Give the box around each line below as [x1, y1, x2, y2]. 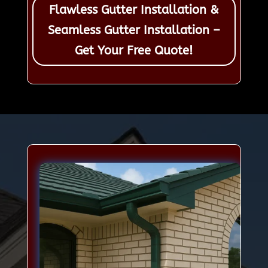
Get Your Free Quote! [75, 44, 193, 58]
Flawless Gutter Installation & [48, 3, 219, 17]
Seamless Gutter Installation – [47, 23, 220, 38]
